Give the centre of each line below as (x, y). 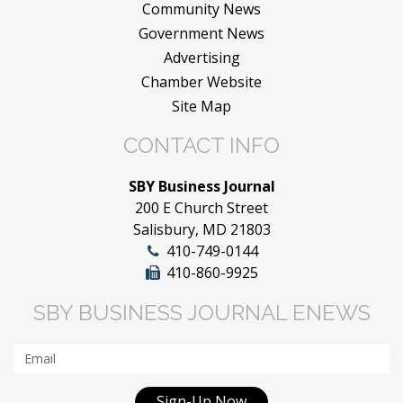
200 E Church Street (201, 208)
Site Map (201, 107)
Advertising (201, 58)
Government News (201, 34)
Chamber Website (201, 82)
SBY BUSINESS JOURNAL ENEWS (201, 313)
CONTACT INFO (201, 146)
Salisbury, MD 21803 (201, 230)
